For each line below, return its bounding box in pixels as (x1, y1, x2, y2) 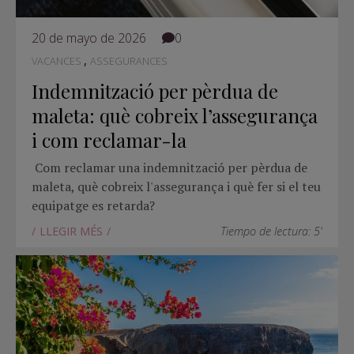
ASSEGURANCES (90, 54, 168, 69)
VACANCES (32, 54, 84, 69)
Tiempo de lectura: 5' (220, 224, 322, 239)
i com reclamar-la (32, 127, 186, 153)
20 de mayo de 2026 (32, 29, 146, 47)
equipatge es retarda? (32, 197, 155, 215)
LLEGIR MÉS (40, 224, 103, 239)
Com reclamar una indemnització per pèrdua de (32, 159, 307, 177)
